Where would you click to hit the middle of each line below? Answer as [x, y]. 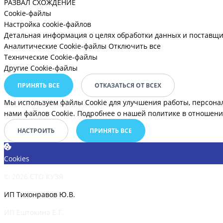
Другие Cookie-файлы [41, 68]
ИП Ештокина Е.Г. [34, 213]
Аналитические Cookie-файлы [55, 46]
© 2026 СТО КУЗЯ [34, 177]
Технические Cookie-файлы [51, 57]
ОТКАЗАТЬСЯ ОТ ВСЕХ [128, 86]
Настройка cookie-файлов [48, 24]
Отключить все [135, 46]
